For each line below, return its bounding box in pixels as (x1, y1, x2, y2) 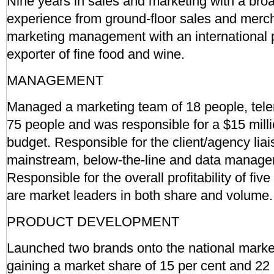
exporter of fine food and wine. (7, 46, 185, 62)
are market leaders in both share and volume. (7, 188, 273, 203)
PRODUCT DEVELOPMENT (7, 214, 179, 229)
